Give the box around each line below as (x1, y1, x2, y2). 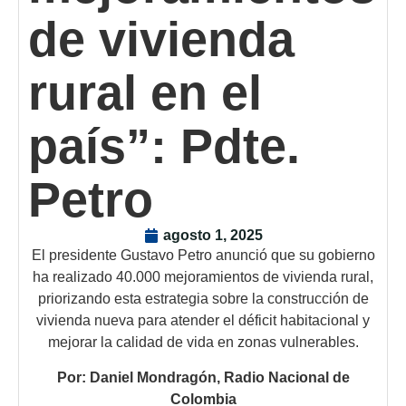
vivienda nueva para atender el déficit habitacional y (36, 313, 370, 329)
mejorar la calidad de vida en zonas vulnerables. (47, 334, 359, 351)
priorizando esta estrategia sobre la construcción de (37, 291, 369, 307)
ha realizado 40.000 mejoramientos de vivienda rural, (33, 269, 373, 285)
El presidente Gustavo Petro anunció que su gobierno (31, 247, 375, 264)
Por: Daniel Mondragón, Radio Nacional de (56, 369, 350, 385)
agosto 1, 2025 (162, 227, 263, 244)
